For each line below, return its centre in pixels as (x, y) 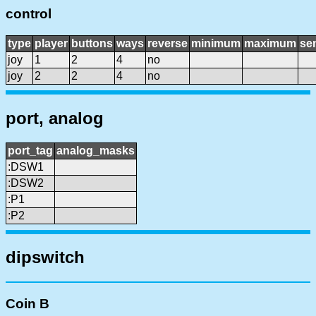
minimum (216, 43)
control (29, 14)
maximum (270, 43)
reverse (168, 43)
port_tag (30, 150)
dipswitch (45, 257)
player (51, 43)
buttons (92, 43)
